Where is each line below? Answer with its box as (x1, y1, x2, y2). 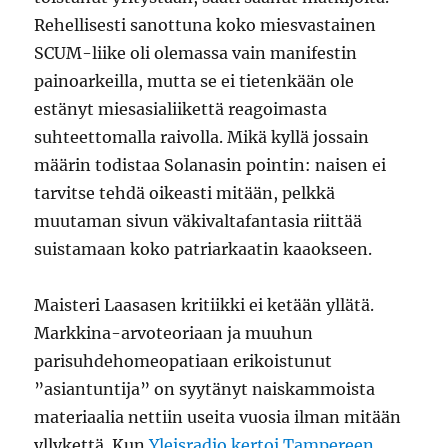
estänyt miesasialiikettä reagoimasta (34, 99, 328, 119)
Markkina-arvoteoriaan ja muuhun (34, 323, 314, 343)
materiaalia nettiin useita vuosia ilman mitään (34, 407, 402, 427)
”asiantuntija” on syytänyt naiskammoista (34, 379, 376, 399)
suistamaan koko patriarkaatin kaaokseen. (34, 239, 373, 259)
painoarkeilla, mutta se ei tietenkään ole (34, 71, 355, 91)
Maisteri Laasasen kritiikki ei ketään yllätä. (34, 295, 375, 315)
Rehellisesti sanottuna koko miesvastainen (34, 15, 377, 35)
